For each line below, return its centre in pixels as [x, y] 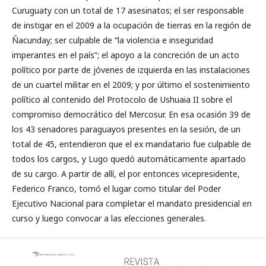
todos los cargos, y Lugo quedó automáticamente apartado [129, 159]
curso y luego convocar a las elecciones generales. [109, 218]
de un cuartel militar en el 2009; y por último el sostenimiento [131, 85]
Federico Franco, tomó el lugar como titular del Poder [116, 189]
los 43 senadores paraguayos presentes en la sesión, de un [126, 129]
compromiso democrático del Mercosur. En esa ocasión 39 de [131, 114]
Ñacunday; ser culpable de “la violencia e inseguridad [113, 40]
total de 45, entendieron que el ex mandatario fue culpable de [132, 144]
